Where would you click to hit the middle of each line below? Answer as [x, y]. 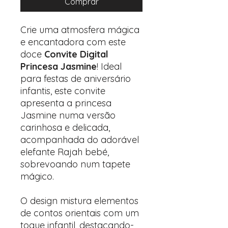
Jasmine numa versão [68, 115]
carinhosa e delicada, [65, 127]
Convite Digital [76, 54]
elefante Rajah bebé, [65, 152]
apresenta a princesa [66, 103]
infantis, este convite [63, 91]
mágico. [37, 176]
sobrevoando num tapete [75, 164]
